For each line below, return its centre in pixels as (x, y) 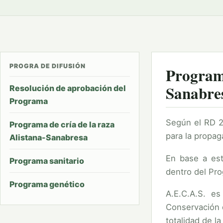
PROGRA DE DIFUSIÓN (48, 66)
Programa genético (47, 184)
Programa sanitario (47, 161)
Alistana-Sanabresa (49, 137)
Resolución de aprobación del (68, 88)
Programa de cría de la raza (62, 124)
